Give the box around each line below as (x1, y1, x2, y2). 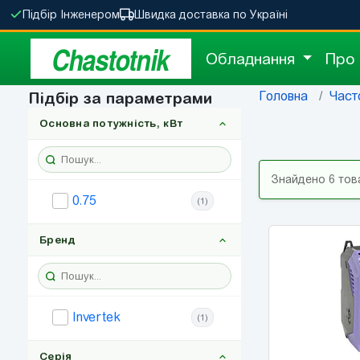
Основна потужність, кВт (39, 117, 183, 129)
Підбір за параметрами (28, 89, 212, 107)
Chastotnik (48, 38, 174, 80)
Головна (259, 88, 308, 104)
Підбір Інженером (22, 8, 120, 21)
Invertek (72, 309, 121, 325)
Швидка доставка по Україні (134, 8, 288, 21)
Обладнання (206, 50, 299, 67)
